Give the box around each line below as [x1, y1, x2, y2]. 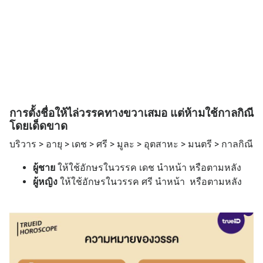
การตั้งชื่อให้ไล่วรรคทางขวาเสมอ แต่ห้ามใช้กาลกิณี [9, 106, 254, 120]
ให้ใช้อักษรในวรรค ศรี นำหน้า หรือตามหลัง [60, 176, 242, 187]
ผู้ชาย [33, 161, 55, 173]
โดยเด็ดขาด [9, 119, 68, 133]
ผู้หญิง [33, 176, 60, 187]
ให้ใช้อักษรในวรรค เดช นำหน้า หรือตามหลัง [55, 161, 241, 173]
